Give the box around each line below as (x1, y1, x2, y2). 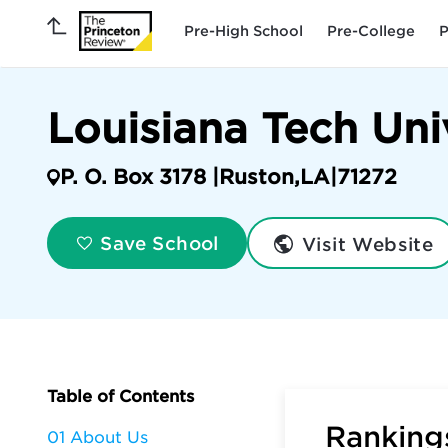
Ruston (218, 165, 294, 189)
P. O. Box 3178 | (59, 165, 219, 189)
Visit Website (295, 233, 434, 255)
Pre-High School (184, 22, 303, 39)
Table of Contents (47, 387, 194, 406)
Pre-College (327, 22, 415, 39)
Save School (94, 233, 219, 255)
